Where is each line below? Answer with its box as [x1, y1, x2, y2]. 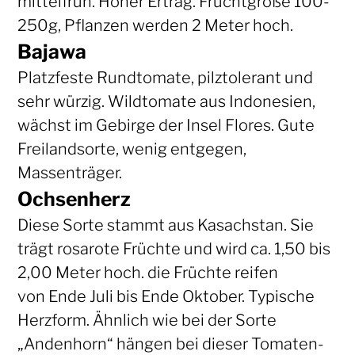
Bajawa [17, 39, 86, 63]
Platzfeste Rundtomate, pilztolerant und [17, 67, 313, 87]
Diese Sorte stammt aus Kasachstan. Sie [17, 215, 314, 235]
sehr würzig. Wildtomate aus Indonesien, [17, 91, 315, 111]
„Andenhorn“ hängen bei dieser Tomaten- [17, 334, 324, 353]
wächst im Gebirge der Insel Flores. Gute [17, 115, 315, 135]
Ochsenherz [17, 186, 131, 211]
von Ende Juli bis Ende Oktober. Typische [17, 286, 315, 306]
